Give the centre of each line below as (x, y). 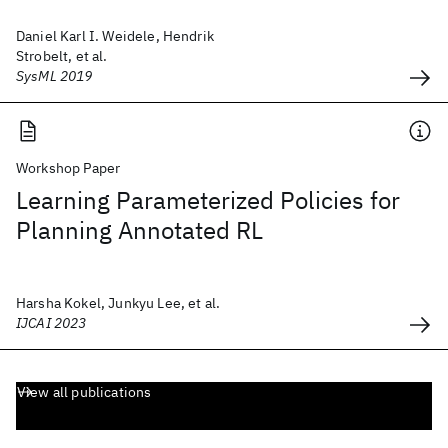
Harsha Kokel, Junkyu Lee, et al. (118, 303)
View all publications (84, 392)
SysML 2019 (54, 76)
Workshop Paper (68, 168)
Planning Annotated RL (139, 230)
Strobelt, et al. (62, 56)
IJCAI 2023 (51, 323)
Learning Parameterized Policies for (208, 200)
